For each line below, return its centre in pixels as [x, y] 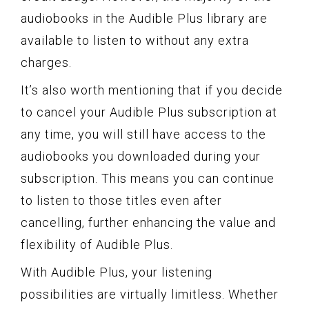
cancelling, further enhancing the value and [148, 222]
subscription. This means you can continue [148, 178]
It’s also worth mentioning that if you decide [152, 90]
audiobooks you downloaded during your [141, 156]
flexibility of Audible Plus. [97, 244]
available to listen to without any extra [135, 40]
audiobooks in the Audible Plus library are [144, 18]
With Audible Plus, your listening [117, 272]
